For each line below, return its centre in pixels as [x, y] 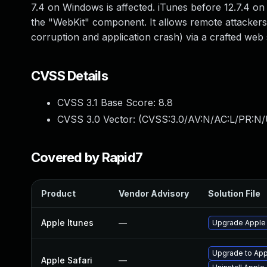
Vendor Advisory [154, 193]
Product [58, 193]
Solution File [234, 193]
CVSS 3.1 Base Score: [108, 103]
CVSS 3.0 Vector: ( [100, 119]
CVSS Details [69, 76]
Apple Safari [67, 260]
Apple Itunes [67, 223]
